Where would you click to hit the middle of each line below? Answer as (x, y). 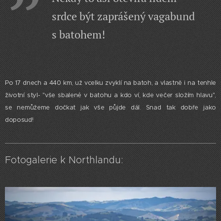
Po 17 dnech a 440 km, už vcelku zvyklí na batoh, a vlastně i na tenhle (110, 83)
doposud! (20, 120)
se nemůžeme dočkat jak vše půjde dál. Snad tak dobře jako (110, 108)
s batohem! (80, 35)
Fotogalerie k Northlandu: (64, 160)
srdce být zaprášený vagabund (123, 16)
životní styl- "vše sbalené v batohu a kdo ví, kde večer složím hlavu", (110, 95)
